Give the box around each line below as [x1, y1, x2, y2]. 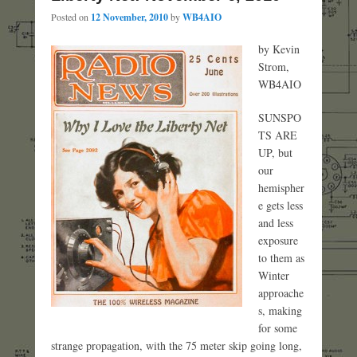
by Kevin [258, 41, 300, 57]
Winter [258, 267, 289, 283]
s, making [258, 302, 302, 318]
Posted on [51, 10, 91, 23]
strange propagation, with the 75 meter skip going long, [51, 337, 302, 353]
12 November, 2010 [91, 10, 168, 24]
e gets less [258, 197, 303, 213]
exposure [258, 232, 298, 248]
